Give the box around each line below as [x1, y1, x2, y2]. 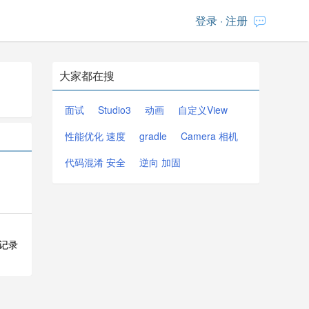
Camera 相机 [181, 129, 238, 143]
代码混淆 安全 [65, 155, 126, 169]
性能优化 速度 [65, 129, 126, 143]
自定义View [178, 103, 228, 117]
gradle [139, 129, 167, 143]
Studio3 [98, 103, 131, 117]
